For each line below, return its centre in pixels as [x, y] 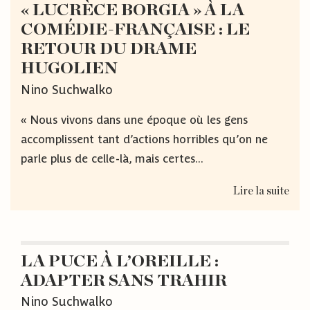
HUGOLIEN [69, 69]
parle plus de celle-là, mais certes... [112, 158]
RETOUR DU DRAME [109, 49]
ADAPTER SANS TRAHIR [124, 281]
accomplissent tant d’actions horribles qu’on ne [144, 139]
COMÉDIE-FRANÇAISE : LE [135, 30]
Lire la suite [261, 191]
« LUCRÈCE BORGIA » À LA [133, 10]
